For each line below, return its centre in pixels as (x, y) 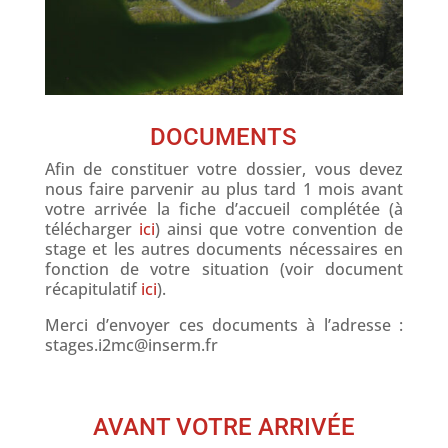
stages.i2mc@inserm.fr (131, 344)
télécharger (91, 228)
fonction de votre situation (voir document (224, 268)
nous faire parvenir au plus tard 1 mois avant (224, 188)
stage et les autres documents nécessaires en (224, 248)
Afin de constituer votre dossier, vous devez (224, 168)
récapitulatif (92, 288)
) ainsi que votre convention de (279, 228)
